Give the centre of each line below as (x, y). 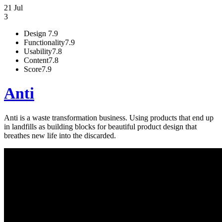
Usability (38, 51)
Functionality (44, 42)
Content (36, 60)
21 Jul (13, 8)
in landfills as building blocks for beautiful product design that (100, 126)
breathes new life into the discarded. (60, 135)
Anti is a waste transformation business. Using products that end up (109, 117)
